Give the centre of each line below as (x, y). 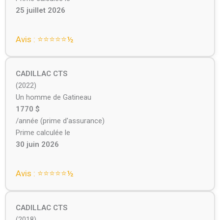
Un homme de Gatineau (53, 97)
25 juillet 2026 (40, 11)
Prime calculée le (43, 133)
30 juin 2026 (37, 145)
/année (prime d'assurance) (60, 121)
